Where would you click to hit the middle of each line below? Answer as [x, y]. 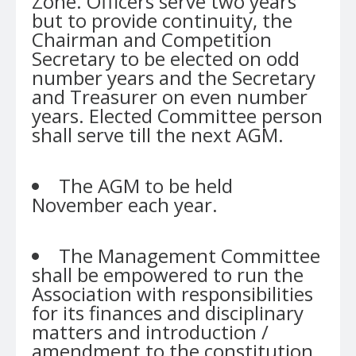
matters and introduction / [150, 332]
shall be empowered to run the [168, 275]
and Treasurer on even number [170, 97]
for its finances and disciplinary [168, 313]
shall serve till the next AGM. [158, 135]
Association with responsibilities [172, 294]
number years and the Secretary [174, 77]
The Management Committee [190, 255]
